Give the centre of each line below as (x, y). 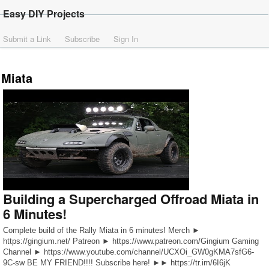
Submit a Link (27, 39)
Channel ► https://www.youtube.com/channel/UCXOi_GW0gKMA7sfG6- (128, 252)
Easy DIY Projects (44, 14)
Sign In (126, 39)
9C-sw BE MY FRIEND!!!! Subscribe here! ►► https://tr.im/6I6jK (117, 263)
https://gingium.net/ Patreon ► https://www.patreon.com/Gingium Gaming (131, 241)
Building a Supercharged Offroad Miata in (131, 199)
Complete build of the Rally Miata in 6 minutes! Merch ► (101, 230)
